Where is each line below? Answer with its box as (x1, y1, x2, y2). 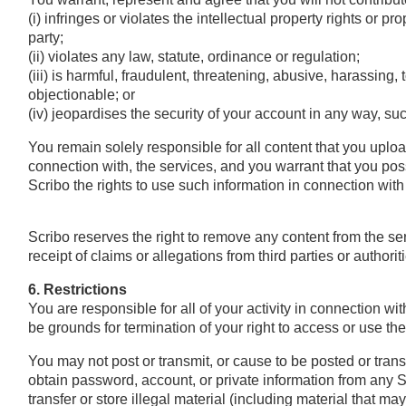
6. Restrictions (27, 281, 127, 297)
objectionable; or (27, 86, 135, 102)
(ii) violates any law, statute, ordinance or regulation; (27, 48, 360, 64)
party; (27, 29, 63, 45)
